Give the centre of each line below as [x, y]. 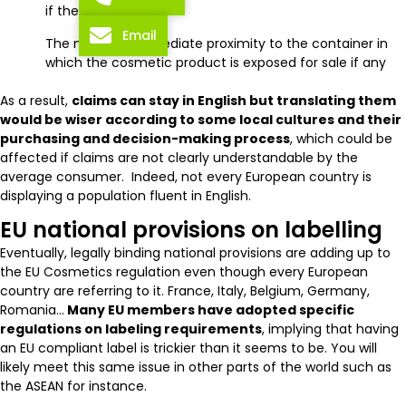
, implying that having [330, 329]
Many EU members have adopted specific [209, 309]
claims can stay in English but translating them [234, 100]
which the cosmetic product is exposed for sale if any [216, 62]
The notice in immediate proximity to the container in [217, 43]
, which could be [341, 138]
